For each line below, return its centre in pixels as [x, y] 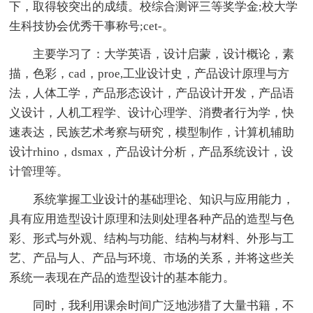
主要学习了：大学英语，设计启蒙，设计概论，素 [164, 54]
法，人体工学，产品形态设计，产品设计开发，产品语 [152, 93]
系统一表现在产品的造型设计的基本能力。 [122, 277]
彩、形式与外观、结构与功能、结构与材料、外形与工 [152, 238]
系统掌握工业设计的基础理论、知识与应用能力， [164, 199]
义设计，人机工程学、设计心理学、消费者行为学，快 [152, 112]
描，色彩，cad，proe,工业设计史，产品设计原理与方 [150, 73]
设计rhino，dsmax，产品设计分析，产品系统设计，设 [152, 152]
